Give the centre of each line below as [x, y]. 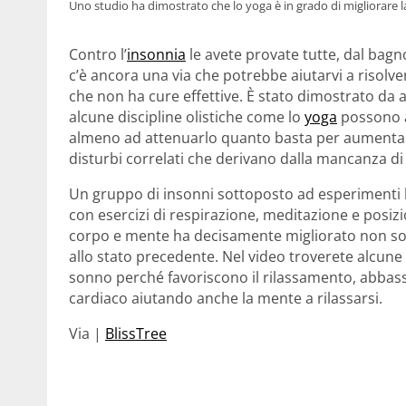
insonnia [156, 54]
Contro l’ [98, 54]
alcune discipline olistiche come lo [187, 116]
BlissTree [136, 333]
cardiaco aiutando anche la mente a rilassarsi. [226, 298]
